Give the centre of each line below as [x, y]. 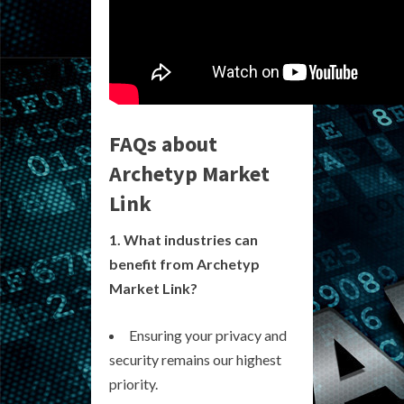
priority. [133, 383]
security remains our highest [195, 359]
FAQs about [163, 143]
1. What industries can [184, 239]
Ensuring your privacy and [208, 335]
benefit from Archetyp [184, 263]
